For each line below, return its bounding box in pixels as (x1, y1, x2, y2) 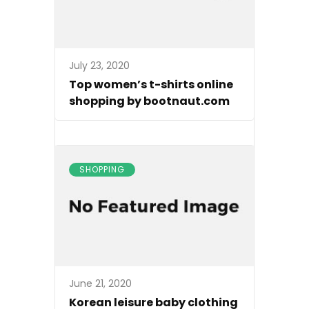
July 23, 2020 (69, 58, 130, 72)
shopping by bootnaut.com (69, 92, 230, 109)
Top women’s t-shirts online (69, 76, 233, 92)
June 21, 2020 (69, 276, 132, 290)
